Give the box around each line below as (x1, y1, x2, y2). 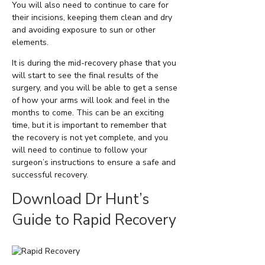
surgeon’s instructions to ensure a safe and (12, 157, 176, 169)
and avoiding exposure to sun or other (12, 24, 156, 36)
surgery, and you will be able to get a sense (12, 82, 177, 94)
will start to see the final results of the (12, 70, 159, 82)
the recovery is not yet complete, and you (12, 132, 168, 144)
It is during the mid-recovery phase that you (12, 57, 176, 69)
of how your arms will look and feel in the (12, 95, 170, 106)
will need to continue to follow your (12, 144, 147, 156)
